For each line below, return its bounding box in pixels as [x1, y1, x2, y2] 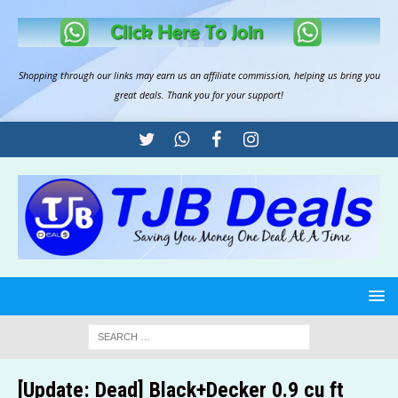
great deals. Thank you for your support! [115, 88, 283, 101]
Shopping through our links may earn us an [18, 68, 203, 82]
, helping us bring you [288, 68, 380, 82]
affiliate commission [203, 68, 289, 82]
